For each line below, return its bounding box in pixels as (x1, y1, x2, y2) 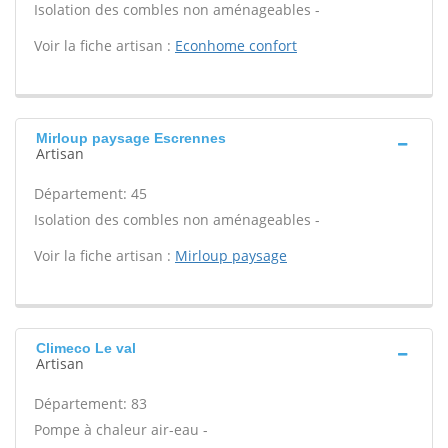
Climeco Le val (36, 340, 136, 356)
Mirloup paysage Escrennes (36, 130, 226, 146)
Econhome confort (175, 36, 297, 55)
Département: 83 (34, 394, 147, 413)
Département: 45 (34, 184, 147, 203)
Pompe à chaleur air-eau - (34, 420, 208, 439)
